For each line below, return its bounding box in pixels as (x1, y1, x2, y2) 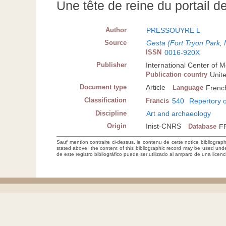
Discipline (95, 109, 127, 118)
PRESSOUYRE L (146, 26, 201, 35)
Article (146, 83, 166, 92)
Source (104, 39, 127, 47)
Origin (107, 122, 127, 130)
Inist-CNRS (146, 122, 182, 131)
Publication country (146, 71, 208, 79)
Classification (84, 96, 127, 104)
